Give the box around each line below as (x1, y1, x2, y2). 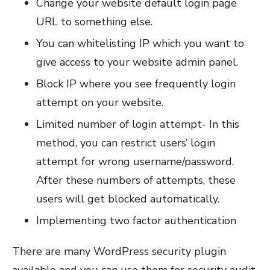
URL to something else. (36, 14, 152, 29)
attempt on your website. (36, 95, 163, 110)
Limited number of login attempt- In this (36, 116, 239, 131)
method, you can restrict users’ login (36, 135, 215, 150)
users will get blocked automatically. (36, 191, 219, 206)
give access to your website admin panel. (36, 54, 238, 69)
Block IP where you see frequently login (36, 76, 236, 91)
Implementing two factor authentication (36, 213, 236, 228)
